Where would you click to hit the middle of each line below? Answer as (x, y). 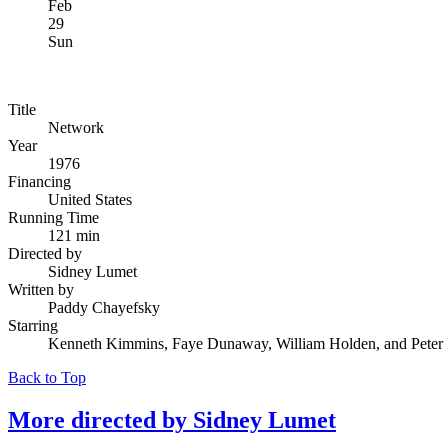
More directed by (100, 419)
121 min (74, 235)
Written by (41, 289)
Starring (33, 325)
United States (90, 199)
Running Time (53, 217)
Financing (39, 181)
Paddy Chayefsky (104, 307)
